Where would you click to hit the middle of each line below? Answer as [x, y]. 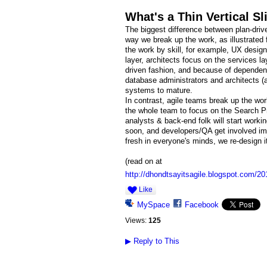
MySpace [153, 205]
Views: [136, 220]
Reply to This [155, 241]
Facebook [201, 205]
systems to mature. [159, 91]
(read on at [143, 162]
